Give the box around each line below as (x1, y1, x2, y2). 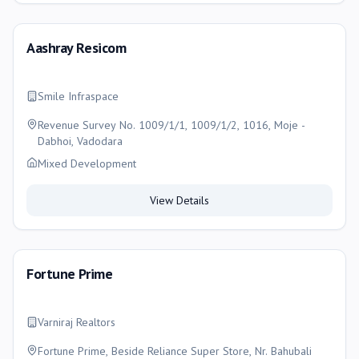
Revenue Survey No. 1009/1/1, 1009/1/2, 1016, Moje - (38, 118, 305, 132)
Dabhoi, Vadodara (38, 134, 123, 148)
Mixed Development (38, 156, 136, 171)
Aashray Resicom (26, 38, 127, 57)
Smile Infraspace (38, 89, 119, 103)
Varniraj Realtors (38, 315, 115, 329)
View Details (150, 193, 209, 208)
